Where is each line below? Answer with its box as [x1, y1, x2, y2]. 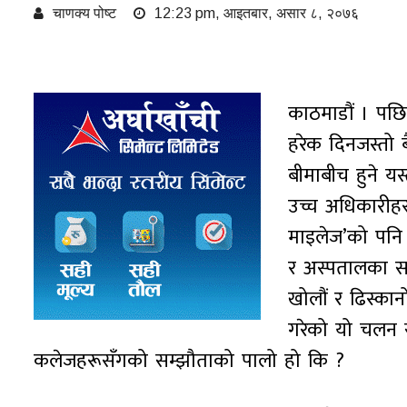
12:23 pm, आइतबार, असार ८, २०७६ [151, 5, 359, 22]
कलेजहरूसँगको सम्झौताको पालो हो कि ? [34, 344, 344, 379]
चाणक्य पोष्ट [53, 5, 116, 22]
